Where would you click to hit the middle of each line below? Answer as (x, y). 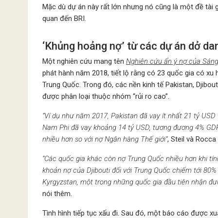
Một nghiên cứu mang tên (84, 61)
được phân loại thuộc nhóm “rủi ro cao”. (106, 96)
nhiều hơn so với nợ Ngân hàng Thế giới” (105, 139)
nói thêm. (57, 193)
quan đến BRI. (64, 18)
